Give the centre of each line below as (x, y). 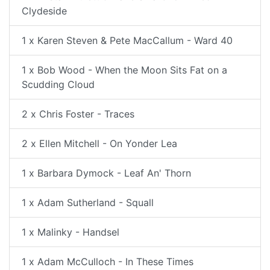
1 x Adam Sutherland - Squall (88, 202)
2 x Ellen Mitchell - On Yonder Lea (99, 143)
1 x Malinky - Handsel (71, 232)
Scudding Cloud (58, 84)
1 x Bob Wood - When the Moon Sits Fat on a (124, 70)
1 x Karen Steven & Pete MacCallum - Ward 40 (127, 40)
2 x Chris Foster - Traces (78, 114)
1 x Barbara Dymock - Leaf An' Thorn (106, 173)
